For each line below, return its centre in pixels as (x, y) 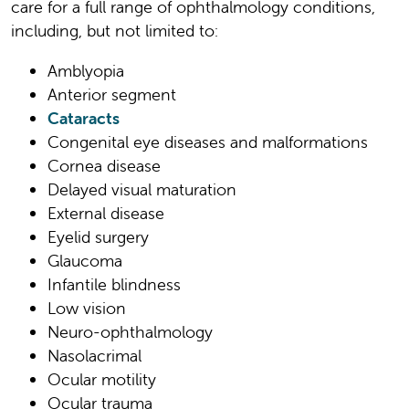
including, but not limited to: (115, 31)
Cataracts (84, 119)
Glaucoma (85, 261)
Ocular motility (102, 380)
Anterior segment (112, 95)
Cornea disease (104, 166)
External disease (106, 214)
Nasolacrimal (94, 356)
